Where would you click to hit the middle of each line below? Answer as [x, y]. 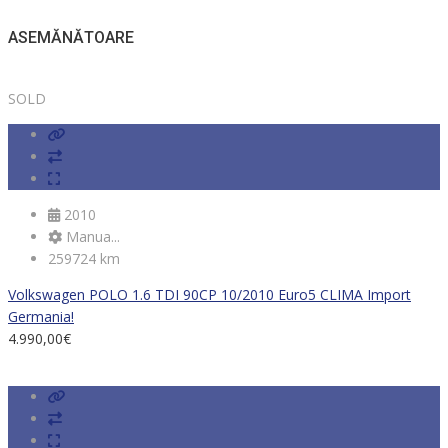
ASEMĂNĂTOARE [71, 38]
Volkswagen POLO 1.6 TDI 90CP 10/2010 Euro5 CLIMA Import [209, 294]
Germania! [41, 316]
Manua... [91, 236]
